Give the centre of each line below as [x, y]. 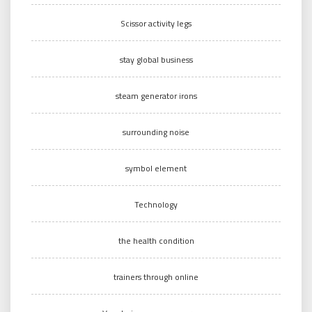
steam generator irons [156, 95]
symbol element [156, 168]
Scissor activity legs [156, 23]
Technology [156, 204]
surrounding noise [156, 132]
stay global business [156, 59]
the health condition [156, 240]
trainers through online [156, 276]
